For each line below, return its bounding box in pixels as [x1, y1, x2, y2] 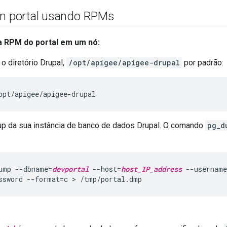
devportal [52, 164, 89, 174]
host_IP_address [121, 164, 182, 174]
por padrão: [182, 58, 223, 67]
